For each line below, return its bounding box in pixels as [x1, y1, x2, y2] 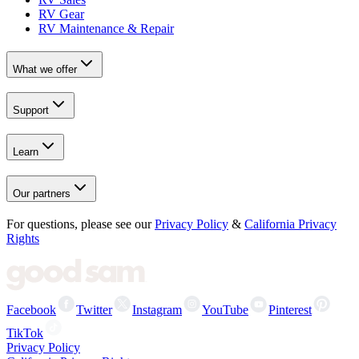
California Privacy [244, 216, 337, 231]
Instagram [132, 302, 182, 317]
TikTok [6, 325, 43, 340]
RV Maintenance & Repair [38, 21, 174, 35]
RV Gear [38, 6, 84, 21]
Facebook [6, 302, 56, 317]
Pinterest [268, 302, 312, 317]
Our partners [13, 187, 71, 200]
